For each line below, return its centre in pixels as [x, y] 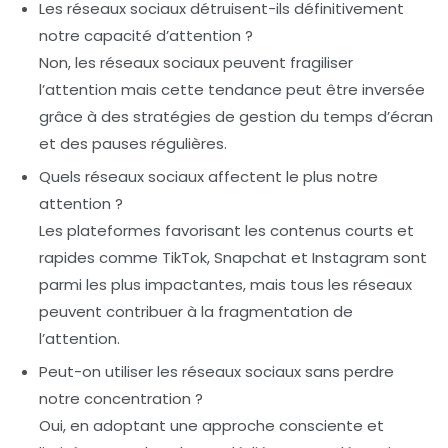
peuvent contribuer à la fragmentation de [196, 312]
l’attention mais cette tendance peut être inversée [232, 90]
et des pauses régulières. [133, 144]
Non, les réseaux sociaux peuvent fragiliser [196, 63]
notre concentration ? [121, 399]
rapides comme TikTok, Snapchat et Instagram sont [233, 258]
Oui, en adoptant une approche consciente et [211, 426]
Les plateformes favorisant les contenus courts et [226, 231]
